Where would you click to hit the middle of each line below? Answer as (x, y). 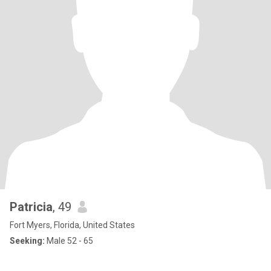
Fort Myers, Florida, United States (72, 225)
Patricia (31, 207)
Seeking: (27, 241)
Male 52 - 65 (69, 241)
